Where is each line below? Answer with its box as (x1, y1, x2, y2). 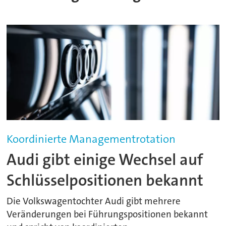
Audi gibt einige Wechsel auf (7, 149, 203, 170)
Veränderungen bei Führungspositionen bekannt (7, 208, 208, 221)
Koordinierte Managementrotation (7, 132, 176, 147)
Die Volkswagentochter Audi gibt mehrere (7, 195, 181, 208)
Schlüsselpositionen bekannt (7, 169, 204, 191)
